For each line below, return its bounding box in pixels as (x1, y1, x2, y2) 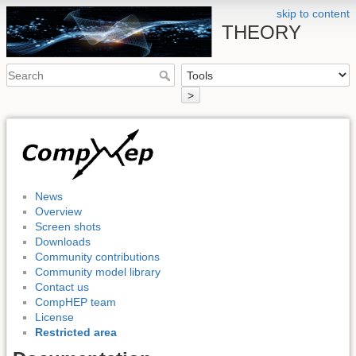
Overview (35, 205, 82, 219)
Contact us (35, 281, 89, 294)
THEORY (222, 21, 302, 43)
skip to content (277, 7, 350, 20)
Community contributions (35, 250, 160, 264)
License (35, 311, 74, 324)
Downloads (35, 235, 91, 249)
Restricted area (35, 326, 117, 339)
